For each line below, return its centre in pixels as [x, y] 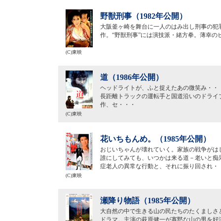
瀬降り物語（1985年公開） [147, 201]
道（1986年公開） [131, 77]
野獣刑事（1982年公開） [143, 16]
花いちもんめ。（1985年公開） [155, 139]
